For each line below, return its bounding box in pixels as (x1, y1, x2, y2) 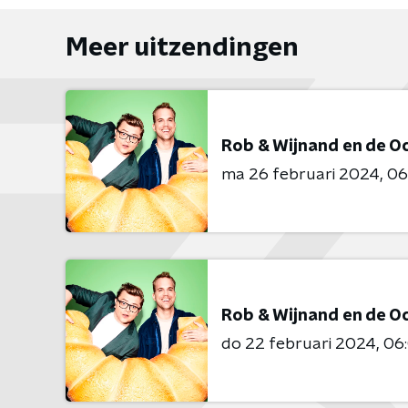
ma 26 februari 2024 (221, 166, 380, 183)
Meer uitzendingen (66, 36, 299, 61)
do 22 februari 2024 (221, 335, 376, 352)
